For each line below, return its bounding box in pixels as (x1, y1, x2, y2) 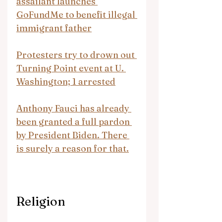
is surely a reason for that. (16, 142, 129, 154)
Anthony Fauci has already (16, 102, 131, 114)
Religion (16, 193, 65, 209)
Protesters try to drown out (16, 49, 137, 60)
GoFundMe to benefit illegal (16, 8, 137, 20)
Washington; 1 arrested (16, 75, 115, 87)
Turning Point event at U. (16, 62, 126, 74)
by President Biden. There (16, 129, 129, 141)
